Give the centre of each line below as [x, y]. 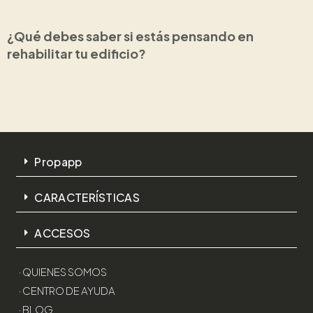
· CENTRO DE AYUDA [67, 291]
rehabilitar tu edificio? [77, 53]
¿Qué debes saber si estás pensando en [130, 36]
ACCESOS [63, 233]
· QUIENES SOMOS [63, 272]
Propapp [58, 162]
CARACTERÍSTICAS [87, 198]
